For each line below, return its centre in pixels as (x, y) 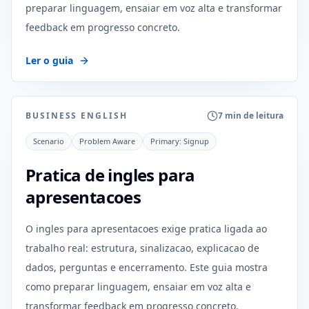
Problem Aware (107, 141)
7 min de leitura (251, 116)
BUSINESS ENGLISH (77, 116)
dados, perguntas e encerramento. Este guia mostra (147, 267)
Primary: (167, 141)
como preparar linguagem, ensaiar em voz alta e (138, 287)
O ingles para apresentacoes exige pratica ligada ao (146, 229)
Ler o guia (49, 60)
